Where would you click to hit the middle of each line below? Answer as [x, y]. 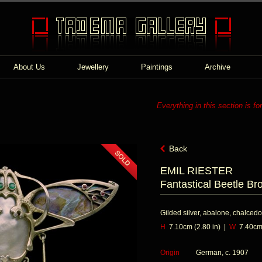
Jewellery [93, 67]
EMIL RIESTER [196, 171]
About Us [29, 67]
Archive [218, 67]
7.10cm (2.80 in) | [197, 227]
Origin [170, 253]
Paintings [157, 67]
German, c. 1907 [222, 253]
